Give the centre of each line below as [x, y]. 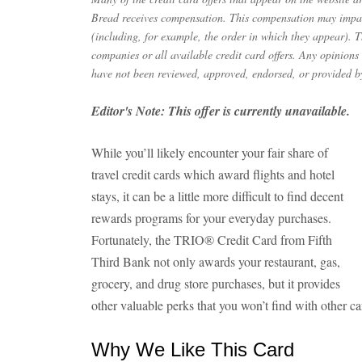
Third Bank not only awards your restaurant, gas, [216, 261]
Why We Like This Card [193, 349]
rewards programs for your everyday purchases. [211, 218]
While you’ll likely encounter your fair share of [210, 152]
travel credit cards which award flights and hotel [213, 174]
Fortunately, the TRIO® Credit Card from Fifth [212, 240]
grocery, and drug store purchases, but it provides [216, 283]
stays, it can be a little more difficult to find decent [217, 196]
